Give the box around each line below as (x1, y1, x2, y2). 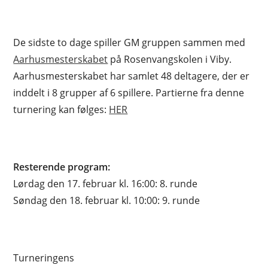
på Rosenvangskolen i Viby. (108, 52, 232, 66)
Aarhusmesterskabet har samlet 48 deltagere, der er (13, 69, 250, 83)
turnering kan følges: (13, 102, 109, 116)
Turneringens (13, 251, 75, 264)
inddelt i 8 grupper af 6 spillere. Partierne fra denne (13, 86, 245, 99)
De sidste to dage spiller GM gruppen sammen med (13, 35, 246, 49)
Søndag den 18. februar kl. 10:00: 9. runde (13, 193, 200, 207)
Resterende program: (13, 160, 111, 173)
